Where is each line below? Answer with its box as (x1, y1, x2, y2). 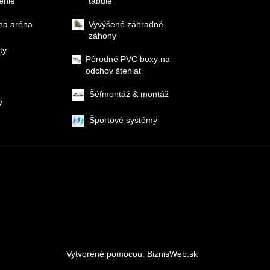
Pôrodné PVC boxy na (86, 54, 171, 64)
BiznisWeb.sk (147, 248, 198, 259)
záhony (88, 30, 116, 40)
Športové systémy (89, 115, 157, 125)
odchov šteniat (86, 65, 142, 75)
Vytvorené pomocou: (66, 248, 147, 259)
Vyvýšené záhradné (88, 19, 163, 29)
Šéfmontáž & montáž (89, 89, 169, 99)
